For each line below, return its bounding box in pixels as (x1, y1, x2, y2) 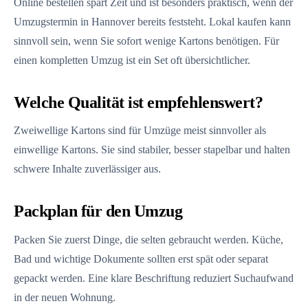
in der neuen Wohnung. (14, 291, 115, 303)
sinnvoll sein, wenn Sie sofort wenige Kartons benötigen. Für (14, 34, 279, 47)
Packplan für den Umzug (14, 202, 183, 221)
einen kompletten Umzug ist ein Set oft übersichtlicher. (14, 54, 250, 66)
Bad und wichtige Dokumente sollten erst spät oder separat (14, 252, 268, 265)
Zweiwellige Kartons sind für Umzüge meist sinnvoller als (14, 124, 266, 137)
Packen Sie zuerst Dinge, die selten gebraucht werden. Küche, (14, 233, 283, 245)
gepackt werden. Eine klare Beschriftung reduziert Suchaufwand (14, 272, 294, 284)
